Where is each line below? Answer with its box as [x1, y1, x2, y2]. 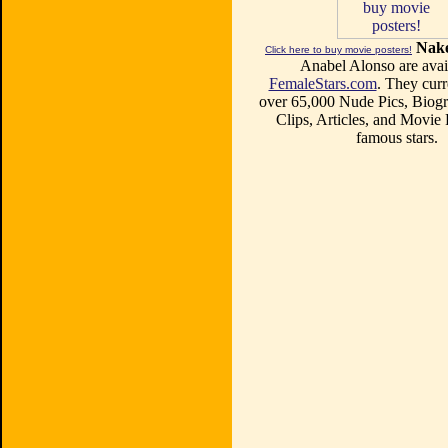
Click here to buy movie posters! [265, 44, 412, 55]
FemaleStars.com [268, 75, 377, 92]
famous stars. [355, 129, 438, 146]
